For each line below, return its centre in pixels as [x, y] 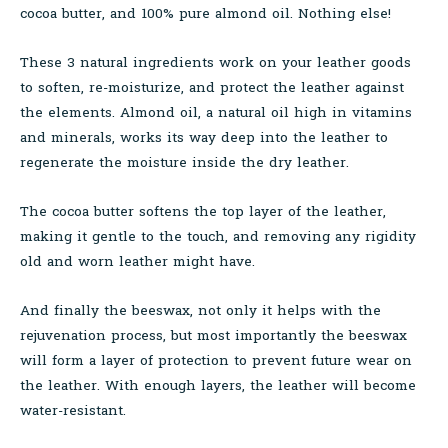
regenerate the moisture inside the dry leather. [184, 162]
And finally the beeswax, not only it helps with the [200, 310]
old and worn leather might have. [137, 261]
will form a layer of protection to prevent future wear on [216, 360]
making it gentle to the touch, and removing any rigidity [218, 236]
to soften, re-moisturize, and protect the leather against [212, 87]
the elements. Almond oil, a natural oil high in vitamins [216, 112]
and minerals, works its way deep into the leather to [204, 137]
